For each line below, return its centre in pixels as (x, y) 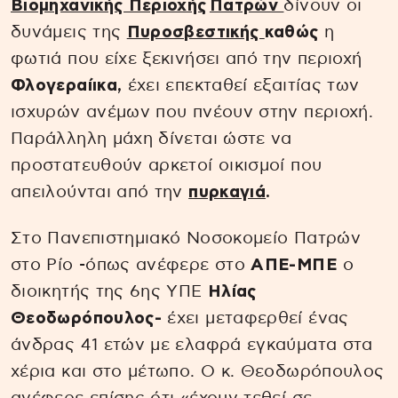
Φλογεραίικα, (67, 85)
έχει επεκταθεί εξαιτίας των (241, 85)
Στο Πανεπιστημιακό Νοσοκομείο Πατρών (186, 239)
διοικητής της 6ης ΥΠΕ (109, 292)
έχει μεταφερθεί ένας (255, 319)
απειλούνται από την (100, 192)
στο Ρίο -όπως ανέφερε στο (131, 266)
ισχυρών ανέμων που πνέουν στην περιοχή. (192, 112)
